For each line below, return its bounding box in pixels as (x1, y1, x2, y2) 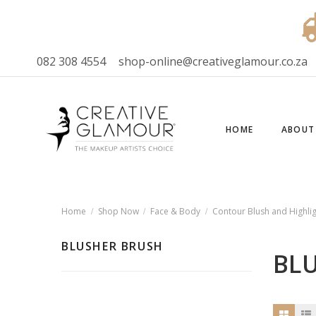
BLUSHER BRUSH (61, 238, 164, 254)
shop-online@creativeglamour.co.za (119, 54, 308, 69)
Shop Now (97, 205, 139, 217)
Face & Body (150, 205, 200, 217)
